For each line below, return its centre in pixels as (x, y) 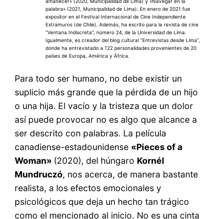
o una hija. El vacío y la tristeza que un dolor (104, 106)
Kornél (151, 160)
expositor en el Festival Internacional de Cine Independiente (115, 17)
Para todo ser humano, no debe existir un (99, 78)
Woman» (34, 160)
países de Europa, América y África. (87, 56)
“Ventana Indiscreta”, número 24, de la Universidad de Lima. (116, 33)
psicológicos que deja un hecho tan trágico (102, 201)
